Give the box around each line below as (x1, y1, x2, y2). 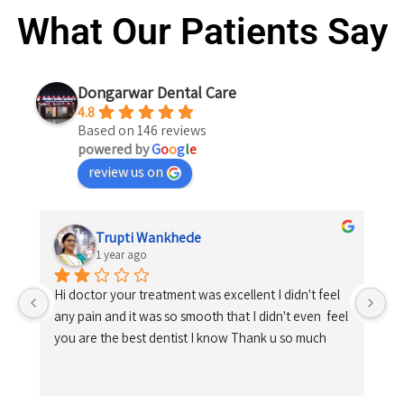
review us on (88, 162, 163, 181)
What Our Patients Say (16, 10, 388, 53)
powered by (78, 140, 151, 159)
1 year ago (96, 247, 147, 262)
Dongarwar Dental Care (78, 82, 236, 103)
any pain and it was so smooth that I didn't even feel (54, 308, 348, 325)
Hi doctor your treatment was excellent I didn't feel (54, 286, 340, 303)
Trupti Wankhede (96, 228, 201, 247)
